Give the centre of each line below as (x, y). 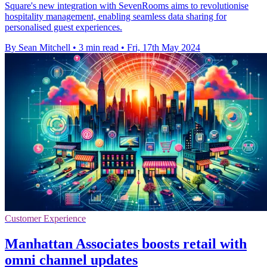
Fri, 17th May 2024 (164, 47)
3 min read (99, 47)
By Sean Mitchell (38, 47)
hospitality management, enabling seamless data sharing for (116, 16)
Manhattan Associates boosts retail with (126, 243)
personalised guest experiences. (63, 27)
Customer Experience (45, 218)
